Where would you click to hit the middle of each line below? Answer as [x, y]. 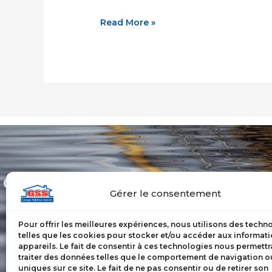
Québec [102, 224]
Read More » [128, 23]
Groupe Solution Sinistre [102, 184]
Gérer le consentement [166, 193]
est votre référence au [102, 204]
